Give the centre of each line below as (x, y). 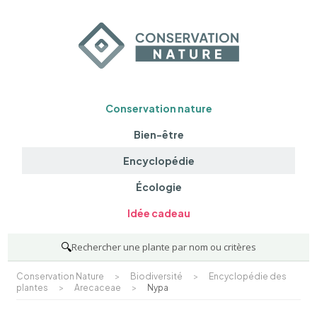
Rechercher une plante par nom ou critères (164, 247)
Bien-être (158, 134)
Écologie (158, 187)
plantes (33, 287)
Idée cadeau (158, 213)
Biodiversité (157, 276)
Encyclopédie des (248, 276)
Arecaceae (98, 287)
